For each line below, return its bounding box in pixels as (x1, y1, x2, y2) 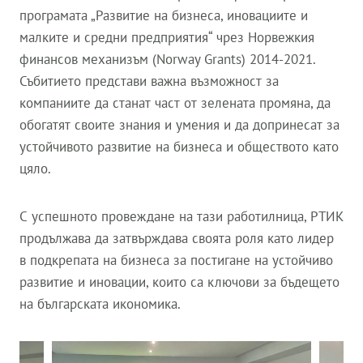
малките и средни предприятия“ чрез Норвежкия (19, 28, 314, 46)
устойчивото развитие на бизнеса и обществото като (19, 138, 339, 156)
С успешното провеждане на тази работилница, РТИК (19, 207, 344, 225)
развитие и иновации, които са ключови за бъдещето (19, 273, 340, 291)
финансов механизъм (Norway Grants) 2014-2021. (19, 50, 315, 68)
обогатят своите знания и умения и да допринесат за (19, 116, 340, 134)
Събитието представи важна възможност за (19, 72, 279, 90)
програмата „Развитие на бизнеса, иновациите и (19, 6, 308, 24)
